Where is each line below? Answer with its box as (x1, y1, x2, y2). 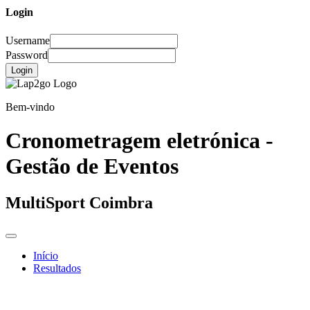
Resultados (33, 262, 81, 275)
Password (6, 48, 48, 61)
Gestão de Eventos (6, 153, 179, 179)
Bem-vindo (6, 100, 55, 113)
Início (33, 250, 58, 262)
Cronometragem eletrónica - (6, 127, 273, 153)
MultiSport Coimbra (6, 194, 153, 212)
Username (6, 34, 50, 46)
